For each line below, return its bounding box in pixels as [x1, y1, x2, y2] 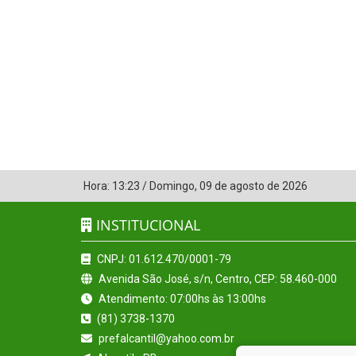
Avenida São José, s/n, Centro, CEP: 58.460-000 [96, 272, 337, 285]
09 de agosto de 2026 [199, 179, 308, 192]
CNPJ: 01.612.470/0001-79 [95, 252, 231, 265]
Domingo [149, 179, 195, 192]
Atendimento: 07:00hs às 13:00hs [96, 292, 266, 305]
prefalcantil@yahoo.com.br [96, 331, 234, 345]
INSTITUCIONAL [92, 215, 200, 234]
